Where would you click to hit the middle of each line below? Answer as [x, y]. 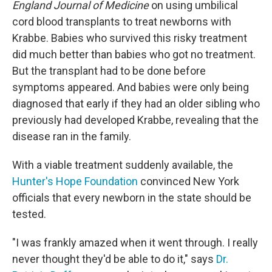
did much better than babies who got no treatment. [134, 54]
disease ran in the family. [72, 136]
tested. [29, 214]
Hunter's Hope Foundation [75, 181]
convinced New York [189, 181]
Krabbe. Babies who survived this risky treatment [130, 38]
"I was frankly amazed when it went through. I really [135, 243]
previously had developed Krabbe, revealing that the [135, 120]
